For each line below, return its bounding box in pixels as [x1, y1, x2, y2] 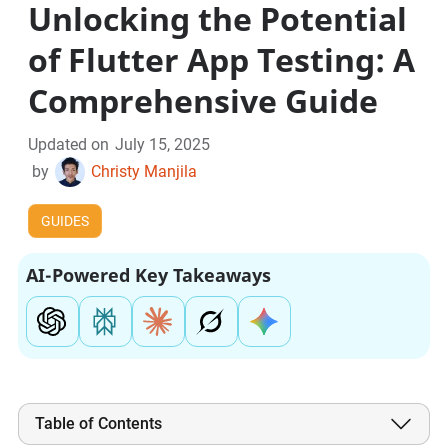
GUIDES [41, 213, 90, 230]
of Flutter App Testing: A [28, 38, 416, 82]
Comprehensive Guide [28, 79, 379, 123]
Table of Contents [34, 414, 162, 434]
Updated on [28, 135, 110, 155]
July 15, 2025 [115, 135, 211, 155]
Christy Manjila [91, 162, 198, 182]
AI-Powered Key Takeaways [25, 263, 271, 288]
